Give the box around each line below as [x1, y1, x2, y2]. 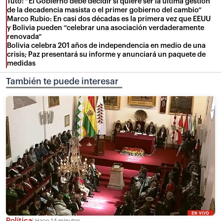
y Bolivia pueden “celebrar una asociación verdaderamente [7, 24, 204, 32]
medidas [7, 60, 36, 68]
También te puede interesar [6, 77, 118, 86]
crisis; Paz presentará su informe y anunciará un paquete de [7, 51, 206, 59]
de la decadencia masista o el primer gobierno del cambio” [7, 6, 202, 14]
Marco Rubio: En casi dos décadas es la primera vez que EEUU [7, 15, 211, 23]
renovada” [7, 33, 42, 41]
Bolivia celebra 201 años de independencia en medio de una [7, 42, 206, 50]
